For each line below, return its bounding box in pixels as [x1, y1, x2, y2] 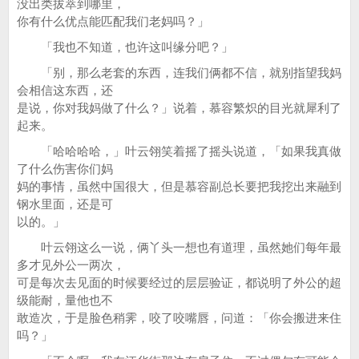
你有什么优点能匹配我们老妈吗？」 [17, 14, 209, 28]
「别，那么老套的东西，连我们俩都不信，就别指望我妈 [17, 66, 341, 79]
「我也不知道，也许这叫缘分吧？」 [17, 40, 233, 54]
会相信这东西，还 [17, 83, 113, 97]
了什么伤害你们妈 [17, 162, 113, 175]
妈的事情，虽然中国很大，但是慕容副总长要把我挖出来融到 [17, 179, 341, 193]
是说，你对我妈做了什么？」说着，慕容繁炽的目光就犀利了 [17, 101, 341, 115]
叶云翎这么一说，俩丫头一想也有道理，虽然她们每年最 [17, 240, 341, 254]
